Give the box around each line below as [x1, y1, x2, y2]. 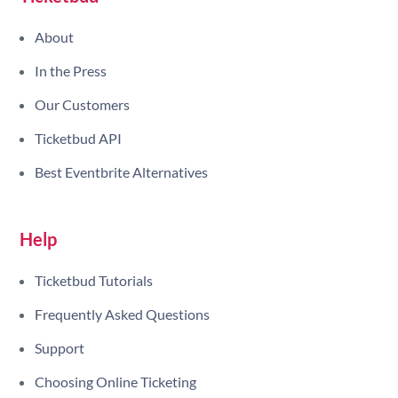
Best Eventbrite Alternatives [35, 163, 209, 181]
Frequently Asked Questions [35, 306, 211, 323]
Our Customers [35, 96, 131, 114]
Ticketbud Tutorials [35, 272, 154, 290]
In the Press [35, 62, 107, 80]
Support [35, 339, 85, 357]
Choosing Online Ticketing [35, 373, 197, 391]
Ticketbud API [35, 130, 123, 147]
